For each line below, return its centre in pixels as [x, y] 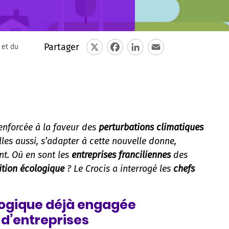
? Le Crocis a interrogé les [119, 168]
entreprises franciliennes [121, 155]
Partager [61, 47]
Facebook [115, 64]
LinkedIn [135, 64]
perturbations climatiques [151, 127]
